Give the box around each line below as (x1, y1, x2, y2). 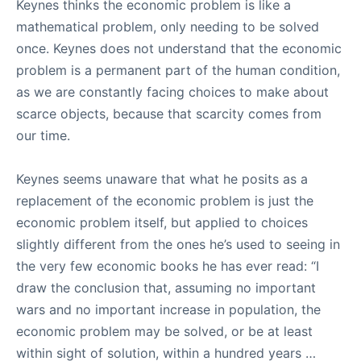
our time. (16, 127, 78, 143)
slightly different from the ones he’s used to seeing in (16, 236, 340, 252)
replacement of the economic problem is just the (16, 193, 313, 209)
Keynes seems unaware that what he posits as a (16, 171, 308, 187)
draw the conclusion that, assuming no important (16, 280, 316, 296)
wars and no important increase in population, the (16, 301, 321, 317)
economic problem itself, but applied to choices (16, 214, 308, 230)
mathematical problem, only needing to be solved (16, 19, 319, 35)
